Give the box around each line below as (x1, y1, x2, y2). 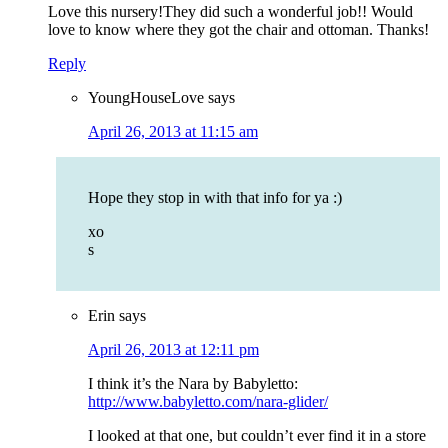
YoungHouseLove (88, 89, 204, 107)
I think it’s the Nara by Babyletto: (88, 375, 298, 393)
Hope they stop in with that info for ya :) (88, 189, 342, 207)
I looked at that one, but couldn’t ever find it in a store (88, 427, 426, 445)
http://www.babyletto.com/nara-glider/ (88, 393, 328, 411)
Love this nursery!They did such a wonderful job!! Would (48, 3, 413, 21)
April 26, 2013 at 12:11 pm (88, 341, 259, 359)
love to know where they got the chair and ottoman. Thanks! (48, 21, 429, 39)
